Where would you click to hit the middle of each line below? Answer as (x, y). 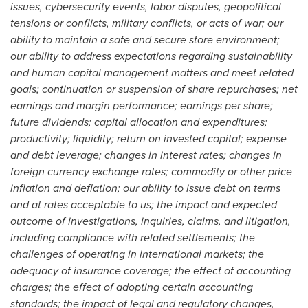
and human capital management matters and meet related (152, 73)
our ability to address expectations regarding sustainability (151, 56)
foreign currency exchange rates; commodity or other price (151, 172)
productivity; (40, 139)
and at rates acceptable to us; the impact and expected (144, 205)
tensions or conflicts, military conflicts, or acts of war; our (147, 23)
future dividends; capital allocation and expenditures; (139, 122)
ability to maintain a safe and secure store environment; (145, 40)
